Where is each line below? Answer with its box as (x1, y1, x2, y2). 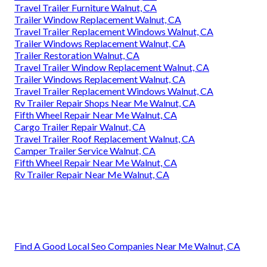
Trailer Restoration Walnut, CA (14, 49, 139, 61)
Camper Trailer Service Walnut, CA (14, 144, 156, 156)
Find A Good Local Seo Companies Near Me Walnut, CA (14, 240, 240, 252)
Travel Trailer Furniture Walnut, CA (14, 1, 157, 13)
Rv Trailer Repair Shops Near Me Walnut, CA (14, 97, 195, 108)
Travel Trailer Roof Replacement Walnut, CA (14, 132, 195, 144)
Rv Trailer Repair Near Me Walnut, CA (14, 168, 169, 180)
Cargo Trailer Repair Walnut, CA (14, 120, 145, 132)
